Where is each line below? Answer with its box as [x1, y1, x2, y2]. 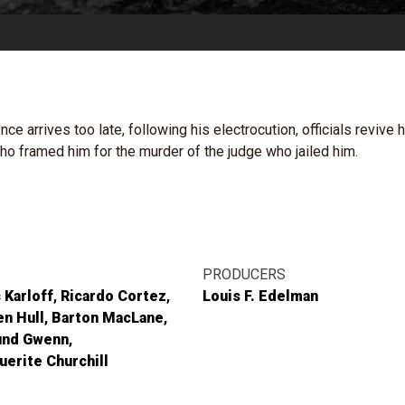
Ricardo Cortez [61, 287, 166, 305]
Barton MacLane [52, 309, 164, 326]
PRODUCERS [202, 266, 286, 283]
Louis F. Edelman [202, 287, 318, 305]
